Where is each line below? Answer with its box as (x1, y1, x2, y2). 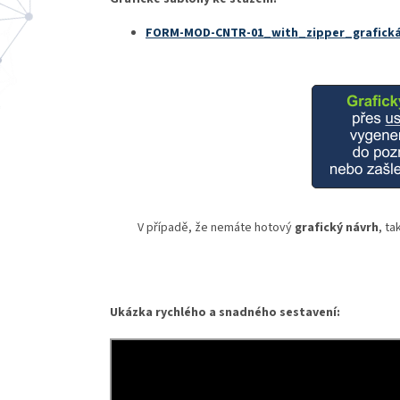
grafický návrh (294, 218, 379, 237)
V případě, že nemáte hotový (134, 218, 292, 237)
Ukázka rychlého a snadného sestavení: (110, 303, 340, 321)
